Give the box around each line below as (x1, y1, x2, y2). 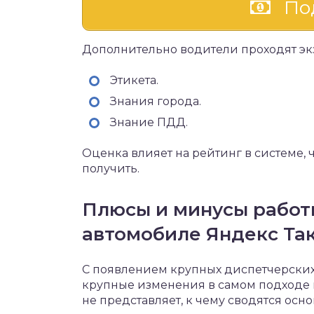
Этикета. (110, 74, 158, 87)
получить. (82, 162, 139, 175)
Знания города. (110, 95, 201, 108)
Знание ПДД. (110, 116, 188, 129)
